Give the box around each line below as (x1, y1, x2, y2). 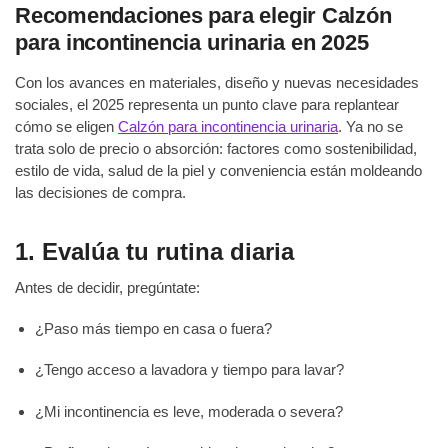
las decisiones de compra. (15, 183, 186, 201)
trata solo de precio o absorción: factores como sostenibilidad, (15, 139, 417, 157)
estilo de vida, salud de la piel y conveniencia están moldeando (15, 161, 422, 179)
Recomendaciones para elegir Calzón (15, 2, 392, 28)
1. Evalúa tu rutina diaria (15, 237, 294, 265)
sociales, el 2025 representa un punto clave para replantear (15, 95, 399, 113)
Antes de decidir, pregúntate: (15, 278, 200, 296)
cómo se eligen (15, 117, 118, 135)
